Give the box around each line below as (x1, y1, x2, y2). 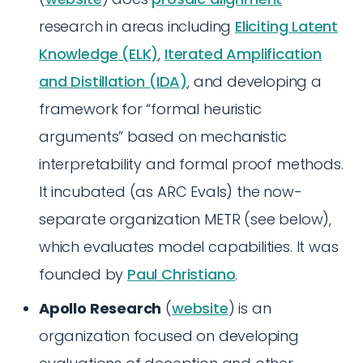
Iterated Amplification (164, 44, 322, 64)
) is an (228, 298, 271, 318)
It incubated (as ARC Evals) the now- (39, 181, 302, 202)
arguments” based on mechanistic (39, 126, 287, 147)
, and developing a (187, 71, 322, 92)
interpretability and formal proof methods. (39, 154, 344, 174)
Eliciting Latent (234, 16, 339, 36)
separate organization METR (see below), (39, 209, 331, 229)
